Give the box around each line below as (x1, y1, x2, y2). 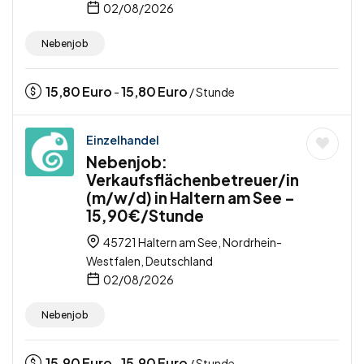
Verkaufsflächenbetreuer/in (86, 170, 299, 190)
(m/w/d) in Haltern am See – (86, 188, 295, 208)
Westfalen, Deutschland (86, 253, 213, 269)
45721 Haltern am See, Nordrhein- (102, 235, 282, 250)
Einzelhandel (86, 132, 159, 148)
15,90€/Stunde (86, 206, 204, 226)
